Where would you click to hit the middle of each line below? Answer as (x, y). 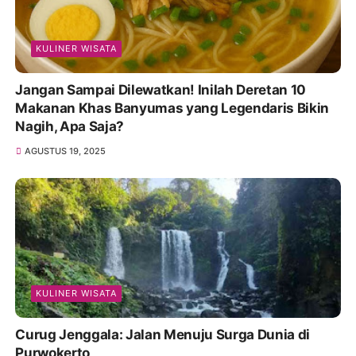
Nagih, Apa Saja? (70, 127)
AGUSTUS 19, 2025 (65, 151)
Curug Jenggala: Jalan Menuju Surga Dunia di (163, 334)
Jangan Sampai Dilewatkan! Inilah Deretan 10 (161, 90)
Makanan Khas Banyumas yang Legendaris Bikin (172, 108)
